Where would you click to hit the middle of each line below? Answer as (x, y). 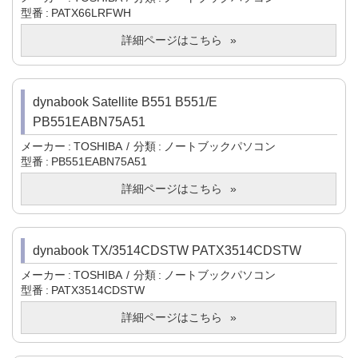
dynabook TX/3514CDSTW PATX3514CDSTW (167, 251)
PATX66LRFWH (91, 13)
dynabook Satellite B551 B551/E (125, 102)
